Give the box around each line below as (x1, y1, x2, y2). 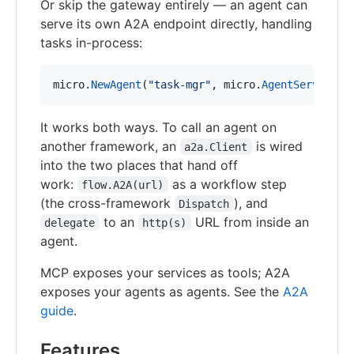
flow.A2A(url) (81, 178, 164, 191)
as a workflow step (168, 175, 291, 192)
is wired (251, 137, 307, 154)
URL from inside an (190, 213, 313, 230)
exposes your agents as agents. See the (40, 283, 283, 299)
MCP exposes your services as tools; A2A (40, 264, 290, 281)
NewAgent (91, 77, 141, 91)
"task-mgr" (148, 77, 211, 91)
